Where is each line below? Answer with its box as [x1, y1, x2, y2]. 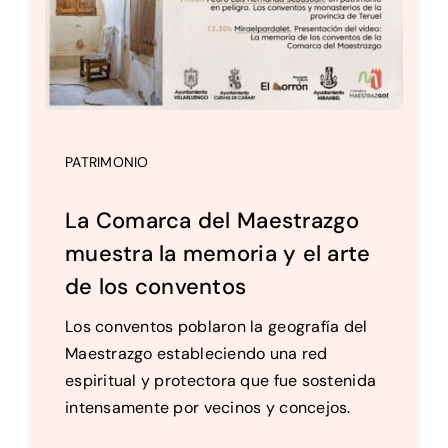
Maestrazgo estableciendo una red [64, 343, 328, 365]
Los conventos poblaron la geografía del [64, 316, 368, 338]
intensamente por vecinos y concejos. [64, 397, 351, 419]
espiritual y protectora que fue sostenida [64, 370, 377, 392]
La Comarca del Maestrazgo [64, 206, 360, 236]
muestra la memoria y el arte [64, 239, 371, 269]
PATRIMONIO [64, 153, 149, 172]
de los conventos [64, 272, 247, 302]
